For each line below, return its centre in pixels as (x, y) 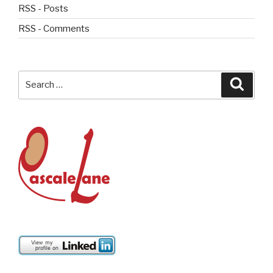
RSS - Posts (43, 9)
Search (34, 77)
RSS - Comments (54, 28)
